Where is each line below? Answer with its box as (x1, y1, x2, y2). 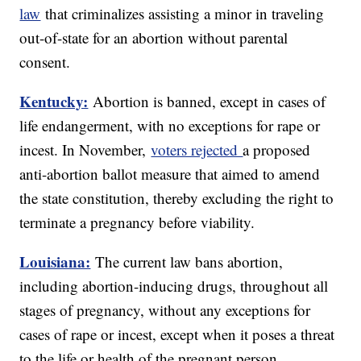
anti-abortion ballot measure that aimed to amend (19, 164, 321, 185)
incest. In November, (19, 139, 151, 160)
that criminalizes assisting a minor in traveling (40, 3, 325, 24)
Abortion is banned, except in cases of (93, 91, 326, 112)
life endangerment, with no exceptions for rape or (19, 115, 321, 136)
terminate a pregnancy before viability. (19, 212, 255, 233)
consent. (19, 52, 71, 73)
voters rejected (151, 139, 243, 160)
